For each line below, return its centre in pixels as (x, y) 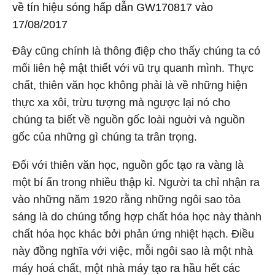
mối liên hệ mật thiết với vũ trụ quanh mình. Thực (133, 68)
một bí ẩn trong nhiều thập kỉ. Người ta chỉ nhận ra (136, 182)
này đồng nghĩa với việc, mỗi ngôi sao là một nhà (133, 251)
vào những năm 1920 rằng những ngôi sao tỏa (126, 199)
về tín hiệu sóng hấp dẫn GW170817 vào (113, 7)
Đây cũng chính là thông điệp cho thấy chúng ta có (136, 51)
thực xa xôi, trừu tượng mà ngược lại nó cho (121, 103)
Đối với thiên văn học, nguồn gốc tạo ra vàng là (128, 165)
